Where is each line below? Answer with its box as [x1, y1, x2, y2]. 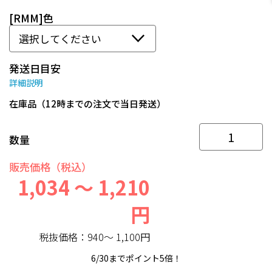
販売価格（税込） [9, 159, 92, 175]
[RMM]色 [9, 10, 53, 26]
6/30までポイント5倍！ [90, 252, 182, 265]
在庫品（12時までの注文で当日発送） [9, 97, 166, 110]
